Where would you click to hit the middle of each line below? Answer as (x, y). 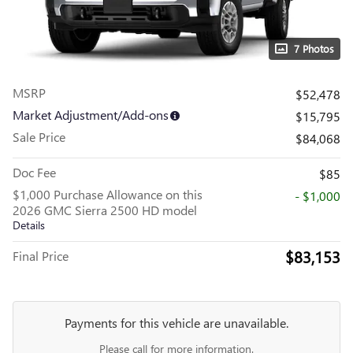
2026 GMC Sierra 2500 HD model (105, 210)
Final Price (41, 256)
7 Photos (314, 48)
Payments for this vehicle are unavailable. (176, 323)
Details (29, 225)
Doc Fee (34, 172)
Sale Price (39, 137)
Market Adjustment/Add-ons (91, 115)
